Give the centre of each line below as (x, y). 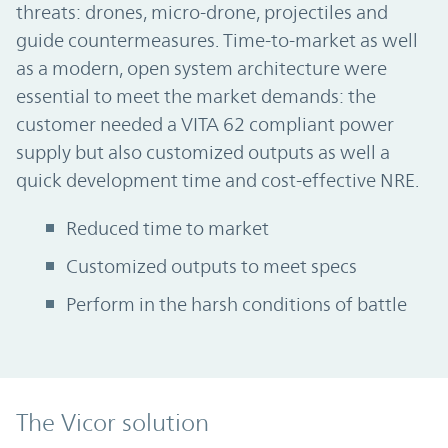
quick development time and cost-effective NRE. (219, 179)
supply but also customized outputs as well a (203, 151)
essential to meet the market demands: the (196, 95)
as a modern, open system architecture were (201, 67)
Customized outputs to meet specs (211, 265)
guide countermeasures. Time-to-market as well (217, 39)
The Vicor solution (112, 422)
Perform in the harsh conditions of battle (236, 303)
